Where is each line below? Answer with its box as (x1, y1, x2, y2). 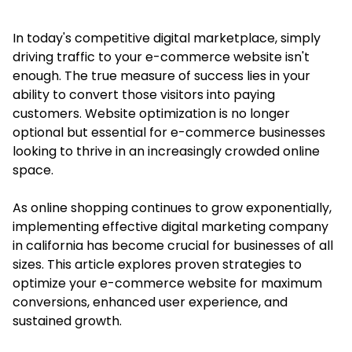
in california (13, 236, 83, 255)
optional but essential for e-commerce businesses (13, 123, 325, 141)
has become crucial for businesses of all (83, 236, 333, 255)
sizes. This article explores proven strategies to (13, 255, 302, 273)
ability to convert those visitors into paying (13, 85, 275, 104)
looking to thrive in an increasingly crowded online (13, 141, 320, 160)
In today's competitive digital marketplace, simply (13, 28, 321, 47)
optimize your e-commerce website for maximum (13, 273, 322, 292)
